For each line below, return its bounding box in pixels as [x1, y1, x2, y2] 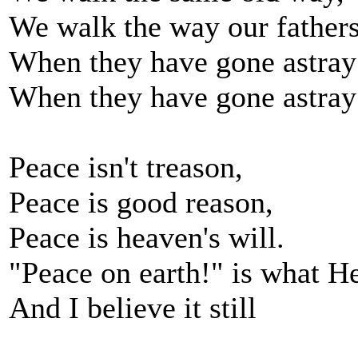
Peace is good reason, [9, 185, 273, 219]
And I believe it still [9, 291, 257, 324]
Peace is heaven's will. [9, 221, 284, 254]
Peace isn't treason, [9, 150, 243, 184]
